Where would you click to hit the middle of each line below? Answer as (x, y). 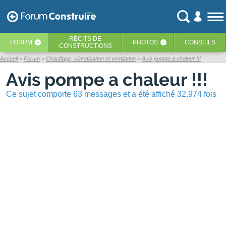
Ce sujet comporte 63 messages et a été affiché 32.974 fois (111, 94)
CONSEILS (200, 42)
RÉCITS (81, 39)
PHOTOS (145, 42)
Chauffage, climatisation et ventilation (91, 59)
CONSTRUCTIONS (85, 46)
